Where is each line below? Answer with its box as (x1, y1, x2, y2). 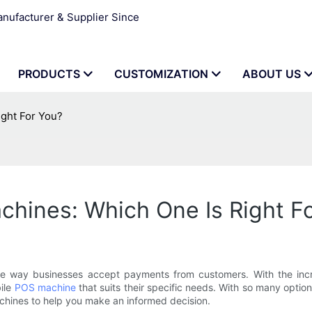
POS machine (14, 281, 79, 294)
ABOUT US (242, 67, 301, 81)
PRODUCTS (18, 67, 80, 81)
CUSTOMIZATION (114, 67, 208, 81)
